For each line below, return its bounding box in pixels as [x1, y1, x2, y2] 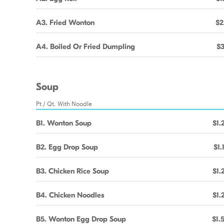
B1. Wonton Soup [36, 118, 91, 127]
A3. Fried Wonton [36, 18, 94, 27]
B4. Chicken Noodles [36, 190, 104, 199]
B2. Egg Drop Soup [36, 142, 98, 151]
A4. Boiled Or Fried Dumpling [36, 42, 135, 51]
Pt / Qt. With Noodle [36, 98, 92, 107]
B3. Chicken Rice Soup [36, 166, 109, 175]
